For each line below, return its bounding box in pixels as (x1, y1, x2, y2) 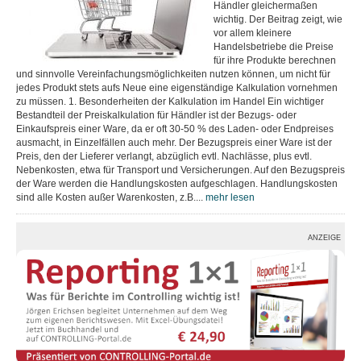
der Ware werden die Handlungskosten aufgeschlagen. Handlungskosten (16, 178, 338, 189)
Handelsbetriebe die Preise (214, 41, 334, 52)
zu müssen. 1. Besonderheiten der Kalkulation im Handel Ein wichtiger (16, 96, 324, 107)
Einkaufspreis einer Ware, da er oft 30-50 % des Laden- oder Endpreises (16, 123, 334, 135)
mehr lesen (205, 192, 255, 203)
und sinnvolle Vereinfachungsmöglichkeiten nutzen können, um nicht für (16, 68, 330, 80)
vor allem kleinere (214, 27, 292, 39)
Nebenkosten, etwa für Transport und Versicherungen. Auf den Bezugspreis (16, 164, 345, 176)
